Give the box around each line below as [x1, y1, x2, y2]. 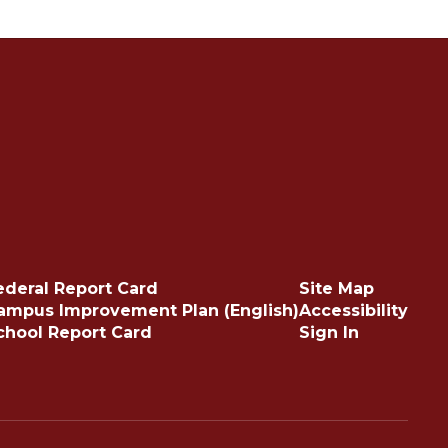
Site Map [298, 279, 374, 298]
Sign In [298, 323, 359, 342]
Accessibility [298, 301, 408, 320]
